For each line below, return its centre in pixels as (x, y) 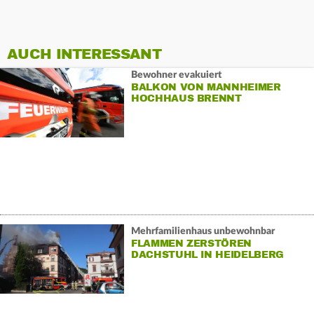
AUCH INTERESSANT (84, 54)
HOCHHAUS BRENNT (186, 99)
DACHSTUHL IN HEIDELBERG (207, 255)
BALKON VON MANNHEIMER (206, 88)
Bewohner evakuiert (176, 75)
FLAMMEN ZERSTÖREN (191, 244)
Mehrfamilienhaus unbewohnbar (203, 232)
